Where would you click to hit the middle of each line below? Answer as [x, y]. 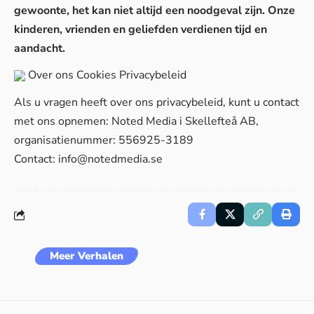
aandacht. [40, 48]
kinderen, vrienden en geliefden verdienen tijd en [141, 29]
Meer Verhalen [87, 256]
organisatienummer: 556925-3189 [104, 140]
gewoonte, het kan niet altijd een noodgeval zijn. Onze [155, 11]
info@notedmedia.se [110, 159]
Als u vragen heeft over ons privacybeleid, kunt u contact [157, 102]
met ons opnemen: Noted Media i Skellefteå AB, [136, 121]
